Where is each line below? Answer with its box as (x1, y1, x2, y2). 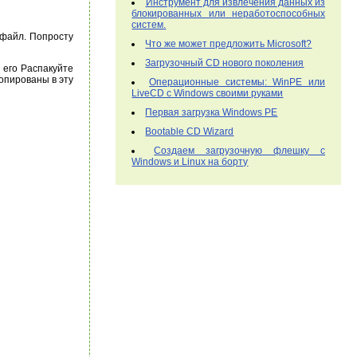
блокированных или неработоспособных (131, 8, 325, 19)
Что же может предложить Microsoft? (145, 38, 312, 49)
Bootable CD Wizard (145, 126, 234, 137)
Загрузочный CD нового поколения (145, 57, 304, 69)
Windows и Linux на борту (131, 156, 249, 167)
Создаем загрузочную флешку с (154, 145, 326, 156)
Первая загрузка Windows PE (145, 107, 278, 118)
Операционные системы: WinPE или (149, 76, 326, 88)
